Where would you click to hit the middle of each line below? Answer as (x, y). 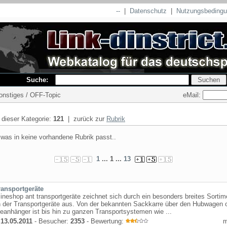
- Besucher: (51, 221)
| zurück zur (85, 119)
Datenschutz (148, 11)
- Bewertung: (105, 221)
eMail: (193, 95)
